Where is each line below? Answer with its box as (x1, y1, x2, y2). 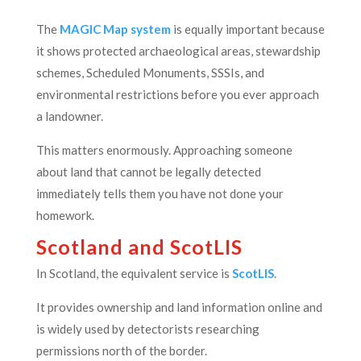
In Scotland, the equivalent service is (35, 265, 230, 280)
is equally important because (170, 21, 325, 36)
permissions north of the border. (35, 342, 207, 358)
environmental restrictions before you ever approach (35, 86, 319, 102)
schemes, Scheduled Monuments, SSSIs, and (35, 64, 264, 80)
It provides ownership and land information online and (35, 299, 322, 314)
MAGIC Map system (59, 21, 171, 36)
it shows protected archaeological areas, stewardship (35, 43, 321, 58)
